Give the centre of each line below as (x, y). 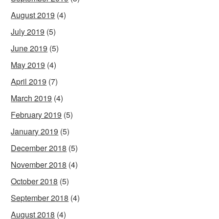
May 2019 (28, 65)
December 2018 (39, 148)
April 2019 (29, 81)
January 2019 (35, 131)
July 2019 (28, 31)
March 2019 (32, 98)
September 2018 (40, 197)
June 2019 (29, 48)
